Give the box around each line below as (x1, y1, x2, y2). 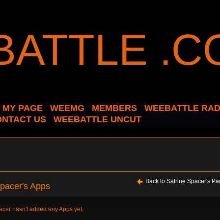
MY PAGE (2, 103, 43, 113)
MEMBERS (92, 103, 137, 113)
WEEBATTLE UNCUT (54, 114, 141, 124)
